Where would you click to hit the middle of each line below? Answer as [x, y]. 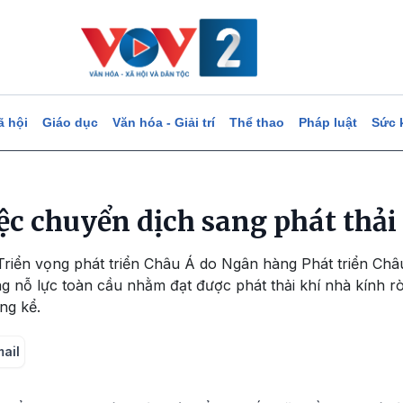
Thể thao [256, 122]
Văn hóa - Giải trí [163, 122]
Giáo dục [70, 122]
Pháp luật [327, 122]
